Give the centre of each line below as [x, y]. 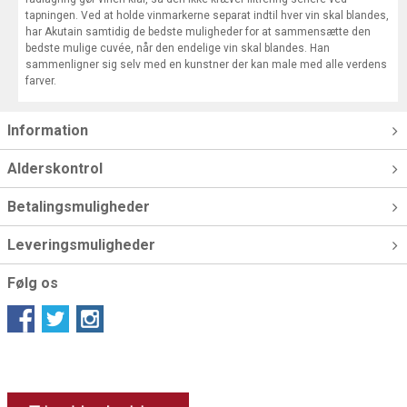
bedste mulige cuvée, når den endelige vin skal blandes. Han [178, 48]
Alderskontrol [55, 169]
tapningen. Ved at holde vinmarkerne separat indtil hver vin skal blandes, [207, 15]
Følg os [33, 283]
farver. [41, 81]
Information [48, 130]
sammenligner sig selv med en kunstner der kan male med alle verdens [206, 65]
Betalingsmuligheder [79, 207]
